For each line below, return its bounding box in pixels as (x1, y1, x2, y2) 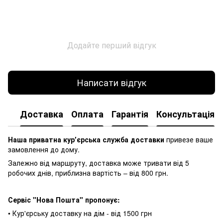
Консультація (156, 108, 215, 121)
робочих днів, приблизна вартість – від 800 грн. (8, 167, 168, 178)
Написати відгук (77, 76, 146, 89)
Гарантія (111, 108, 148, 121)
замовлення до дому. (8, 144, 80, 154)
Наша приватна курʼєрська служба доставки (8, 134, 166, 144)
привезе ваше (166, 134, 213, 144)
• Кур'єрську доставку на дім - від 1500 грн (8, 208, 152, 218)
